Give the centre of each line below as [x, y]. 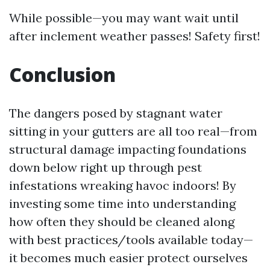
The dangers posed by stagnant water [116, 113]
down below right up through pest [105, 167]
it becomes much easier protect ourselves [128, 258]
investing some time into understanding [122, 203]
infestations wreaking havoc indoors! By [123, 185]
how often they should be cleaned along [122, 221]
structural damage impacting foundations [128, 149]
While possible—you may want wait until [124, 18]
